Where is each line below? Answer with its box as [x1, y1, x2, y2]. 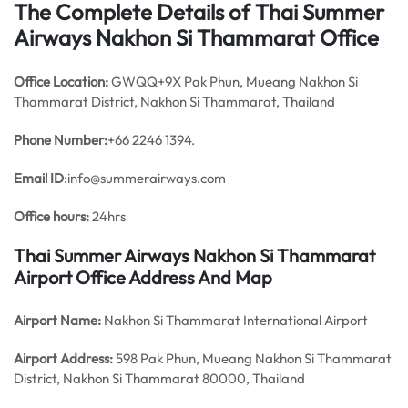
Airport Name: [14, 311, 101, 329]
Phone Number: [14, 131, 107, 148]
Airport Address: [14, 350, 113, 367]
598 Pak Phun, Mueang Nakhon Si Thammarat [113, 350, 392, 367]
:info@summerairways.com [64, 169, 226, 187]
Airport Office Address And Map [14, 266, 272, 289]
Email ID [14, 169, 64, 187]
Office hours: [14, 208, 89, 225]
